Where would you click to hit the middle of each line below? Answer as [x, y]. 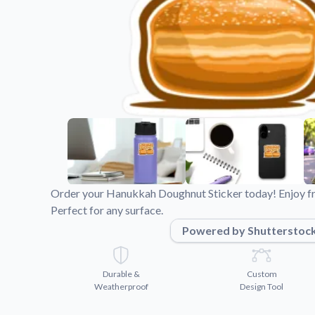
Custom [262, 274]
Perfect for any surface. [107, 210]
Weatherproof [121, 286]
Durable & [121, 274]
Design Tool [262, 286]
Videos [224, 14]
